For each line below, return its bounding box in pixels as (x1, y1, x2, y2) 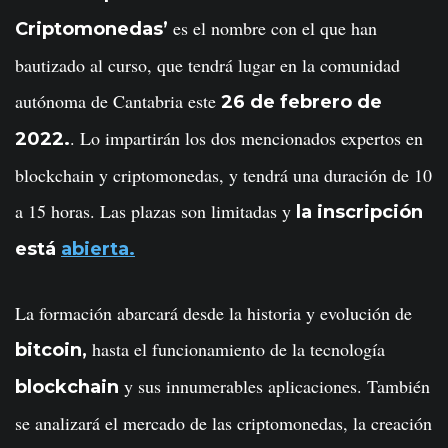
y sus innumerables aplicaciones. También (119, 374, 430, 399)
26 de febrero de (221, 91, 382, 114)
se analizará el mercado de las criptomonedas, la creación (15, 411, 432, 436)
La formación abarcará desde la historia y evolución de (15, 301, 412, 326)
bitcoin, (15, 339, 87, 362)
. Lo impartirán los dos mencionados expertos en (70, 126, 423, 151)
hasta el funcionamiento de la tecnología (87, 337, 385, 362)
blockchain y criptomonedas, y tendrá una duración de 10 (15, 163, 432, 188)
